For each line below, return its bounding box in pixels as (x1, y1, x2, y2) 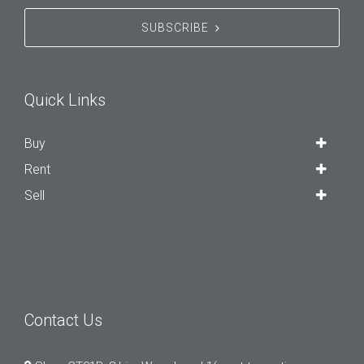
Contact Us (24, 310, 102, 331)
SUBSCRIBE (141, 21, 209, 35)
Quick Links (24, 90, 106, 110)
